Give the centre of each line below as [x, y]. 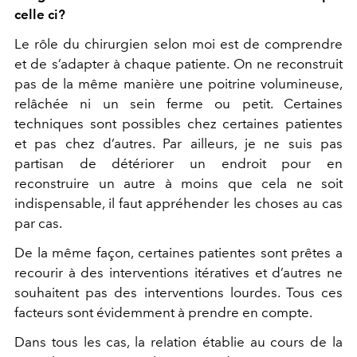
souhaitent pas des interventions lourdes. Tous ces [178, 292]
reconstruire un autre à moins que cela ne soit [178, 183]
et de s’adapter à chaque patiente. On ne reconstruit [178, 63]
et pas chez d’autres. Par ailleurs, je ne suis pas [178, 143]
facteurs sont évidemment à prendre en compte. [163, 312]
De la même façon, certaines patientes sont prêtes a [178, 252]
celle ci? [40, 14]
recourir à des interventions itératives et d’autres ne [178, 272]
